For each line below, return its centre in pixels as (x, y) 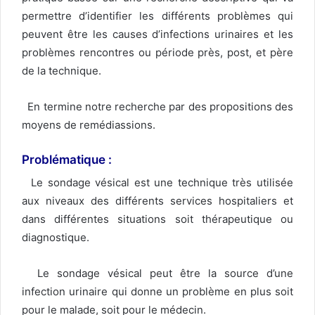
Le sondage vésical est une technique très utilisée (157, 182)
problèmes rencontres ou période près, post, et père (157, 53)
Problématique (64, 160)
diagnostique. (56, 237)
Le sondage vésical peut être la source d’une (157, 273)
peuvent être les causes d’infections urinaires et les (157, 34)
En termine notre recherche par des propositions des (157, 107)
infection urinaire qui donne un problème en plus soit (157, 291)
